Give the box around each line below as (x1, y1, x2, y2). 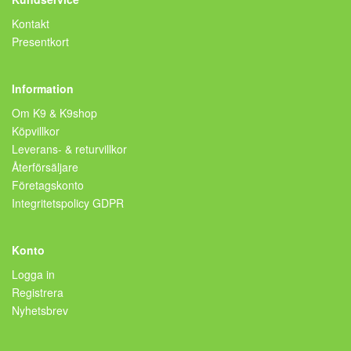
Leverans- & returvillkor (12, 140, 127, 157)
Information (12, 81, 74, 96)
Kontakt (12, 15, 49, 31)
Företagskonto (12, 176, 84, 193)
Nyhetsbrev (12, 302, 68, 318)
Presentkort (12, 33, 69, 49)
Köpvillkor (12, 122, 60, 139)
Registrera (12, 284, 63, 300)
